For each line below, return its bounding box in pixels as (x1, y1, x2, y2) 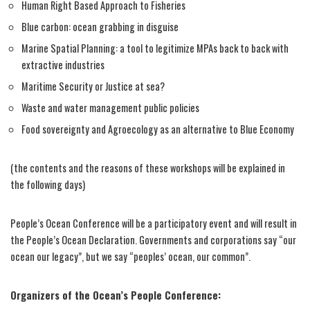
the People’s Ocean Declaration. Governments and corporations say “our (10, 232, 296, 247)
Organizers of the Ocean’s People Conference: (10, 287, 221, 302)
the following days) (10, 176, 85, 192)
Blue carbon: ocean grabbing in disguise (21, 19, 179, 34)
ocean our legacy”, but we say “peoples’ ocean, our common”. (10, 248, 250, 264)
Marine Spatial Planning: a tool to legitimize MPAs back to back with (21, 40, 289, 55)
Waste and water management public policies (21, 100, 199, 115)
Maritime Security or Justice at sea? (21, 78, 165, 93)
